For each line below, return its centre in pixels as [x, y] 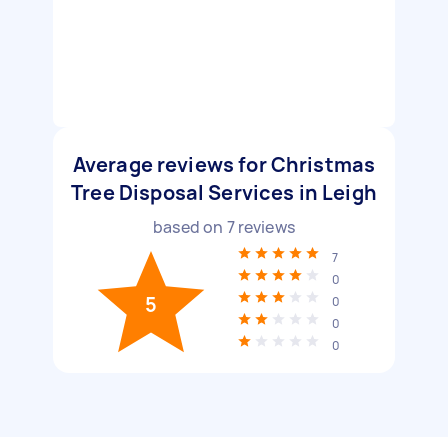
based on [190, 227]
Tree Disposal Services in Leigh [224, 192]
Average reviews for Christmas [224, 164]
